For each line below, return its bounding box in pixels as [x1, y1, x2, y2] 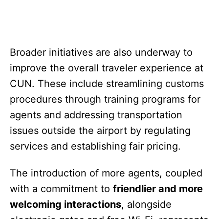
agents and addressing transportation [10, 109, 182, 121]
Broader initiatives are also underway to [10, 46, 193, 58]
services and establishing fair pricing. [10, 140, 181, 152]
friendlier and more [113, 182, 203, 195]
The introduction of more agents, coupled [10, 167, 202, 179]
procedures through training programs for [10, 93, 200, 105]
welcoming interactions [10, 198, 121, 210]
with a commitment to [10, 182, 113, 195]
